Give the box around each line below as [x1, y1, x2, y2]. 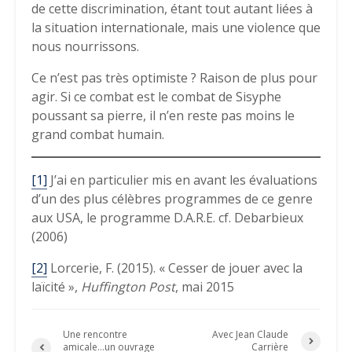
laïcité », [31, 278, 81, 295]
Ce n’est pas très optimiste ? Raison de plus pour [31, 69, 317, 86]
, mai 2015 [175, 278, 234, 295]
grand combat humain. [31, 126, 164, 143]
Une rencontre [63, 328, 127, 341]
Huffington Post [81, 278, 175, 295]
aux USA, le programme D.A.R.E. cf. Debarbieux [31, 209, 303, 226]
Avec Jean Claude [212, 328, 289, 341]
